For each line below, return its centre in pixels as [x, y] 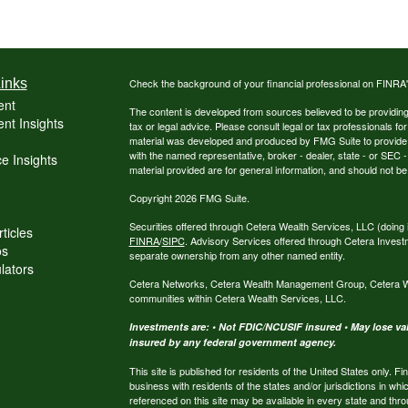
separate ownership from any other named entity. [237, 255]
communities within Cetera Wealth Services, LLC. [237, 297]
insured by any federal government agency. [232, 342]
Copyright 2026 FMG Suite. [189, 197]
